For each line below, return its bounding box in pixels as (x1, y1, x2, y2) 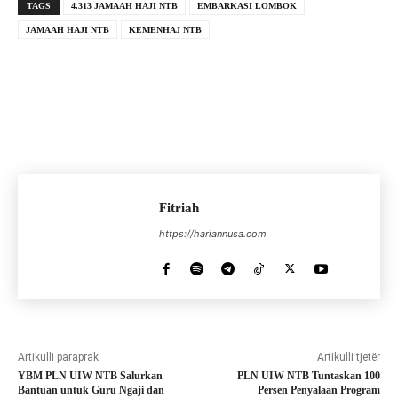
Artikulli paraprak (18, 351, 99, 364)
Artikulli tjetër (316, 351, 380, 364)
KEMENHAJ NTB (129, 25, 202, 36)
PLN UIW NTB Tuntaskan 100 (236, 370, 380, 383)
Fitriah (159, 201, 199, 216)
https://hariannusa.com (159, 227, 267, 241)
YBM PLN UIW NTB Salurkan (18, 370, 163, 383)
